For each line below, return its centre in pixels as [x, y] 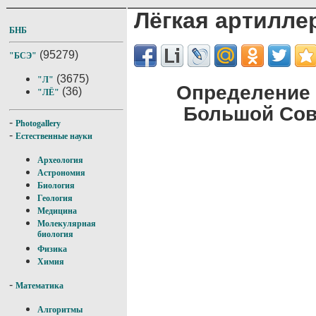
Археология [60, 160]
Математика [39, 286]
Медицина [57, 211]
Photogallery [38, 123]
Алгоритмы [60, 310]
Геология [55, 198]
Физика [52, 249]
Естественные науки [54, 136]
